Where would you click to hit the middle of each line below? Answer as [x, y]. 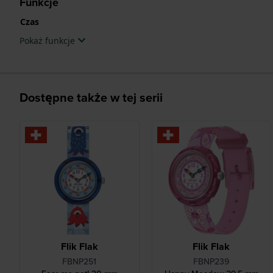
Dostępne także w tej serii [91, 97]
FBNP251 [80, 262]
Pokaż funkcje [48, 40]
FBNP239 [211, 262]
